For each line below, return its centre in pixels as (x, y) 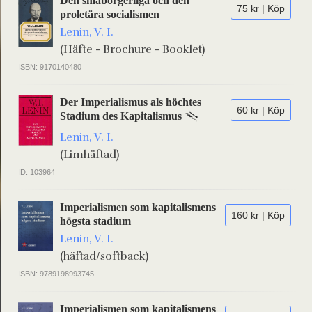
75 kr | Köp (261, 8)
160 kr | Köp (258, 215)
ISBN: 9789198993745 (56, 274)
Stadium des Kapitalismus (121, 116)
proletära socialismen (110, 14)
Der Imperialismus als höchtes (131, 102)
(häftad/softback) (104, 256)
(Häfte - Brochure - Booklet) (132, 49)
